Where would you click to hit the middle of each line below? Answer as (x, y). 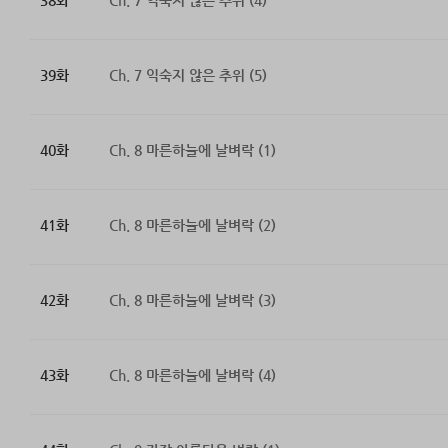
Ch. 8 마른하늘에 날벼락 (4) (192, 375)
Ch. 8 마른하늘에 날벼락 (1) (192, 150)
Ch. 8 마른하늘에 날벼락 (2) (192, 225)
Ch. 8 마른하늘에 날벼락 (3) (192, 300)
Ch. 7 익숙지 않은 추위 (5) (187, 75)
